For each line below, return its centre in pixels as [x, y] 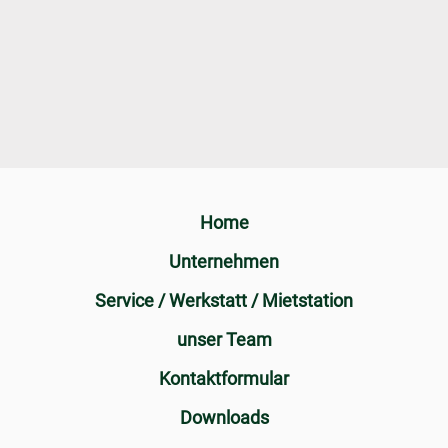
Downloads [224, 417]
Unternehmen [224, 261]
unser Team [224, 339]
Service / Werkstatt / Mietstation [224, 300]
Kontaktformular [224, 378]
